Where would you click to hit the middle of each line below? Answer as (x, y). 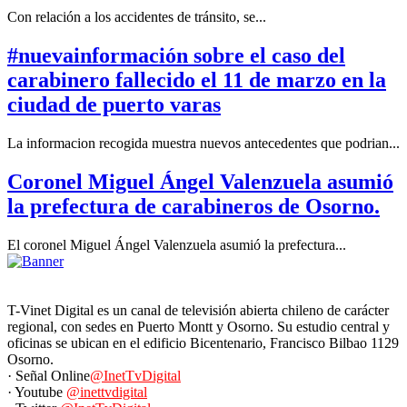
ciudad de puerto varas (114, 104)
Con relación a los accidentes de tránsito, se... (137, 17)
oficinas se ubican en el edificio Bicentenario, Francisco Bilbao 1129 (203, 342)
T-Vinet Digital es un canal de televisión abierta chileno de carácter (198, 310)
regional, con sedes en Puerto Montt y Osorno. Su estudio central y (199, 326)
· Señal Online (49, 375)
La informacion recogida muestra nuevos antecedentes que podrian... (203, 143)
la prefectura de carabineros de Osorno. (194, 206)
